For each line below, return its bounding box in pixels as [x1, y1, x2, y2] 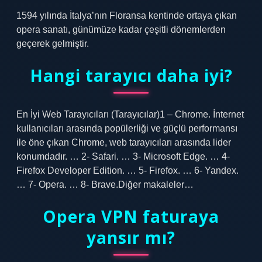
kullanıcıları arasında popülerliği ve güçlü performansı [16, 123, 237, 133]
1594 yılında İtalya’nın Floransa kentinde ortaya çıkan [16, 11, 237, 20]
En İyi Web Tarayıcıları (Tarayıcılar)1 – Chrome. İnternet [16, 109, 244, 119]
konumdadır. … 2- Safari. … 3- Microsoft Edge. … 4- [16, 151, 230, 161]
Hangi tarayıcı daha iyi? [29, 64, 233, 87]
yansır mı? [87, 226, 175, 249]
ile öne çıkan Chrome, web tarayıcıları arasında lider [16, 137, 231, 147]
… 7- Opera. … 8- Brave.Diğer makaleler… [16, 180, 194, 189]
